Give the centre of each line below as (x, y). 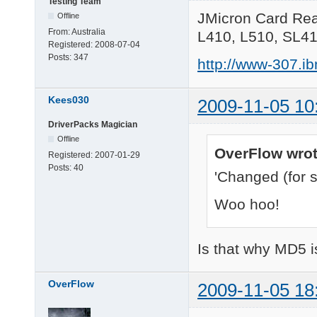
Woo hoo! (247, 204)
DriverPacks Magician (93, 124)
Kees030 (69, 99)
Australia (88, 31)
